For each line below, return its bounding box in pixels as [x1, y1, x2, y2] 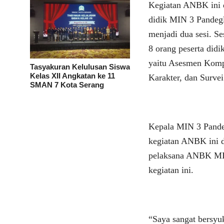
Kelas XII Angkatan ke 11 [30, 71, 115, 80]
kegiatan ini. [148, 165, 194, 175]
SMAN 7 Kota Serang [30, 80, 104, 89]
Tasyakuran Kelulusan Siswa [30, 62, 130, 71]
